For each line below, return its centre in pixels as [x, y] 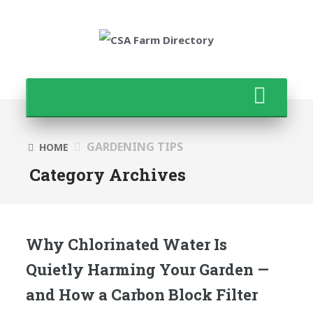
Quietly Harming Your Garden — [147, 269]
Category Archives [107, 174]
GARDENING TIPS [134, 146]
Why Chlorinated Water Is [126, 244]
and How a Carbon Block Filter [141, 294]
